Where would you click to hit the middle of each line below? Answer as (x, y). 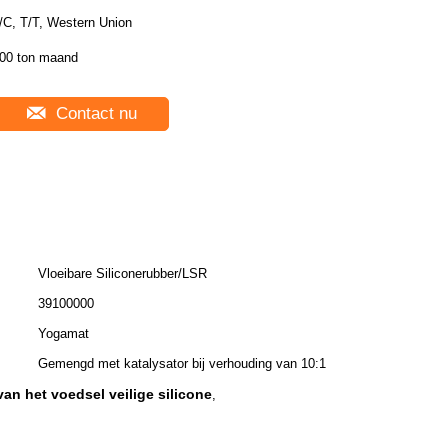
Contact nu (94, 113)
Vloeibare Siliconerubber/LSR (122, 273)
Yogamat (63, 333)
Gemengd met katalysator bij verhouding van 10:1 (182, 363)
